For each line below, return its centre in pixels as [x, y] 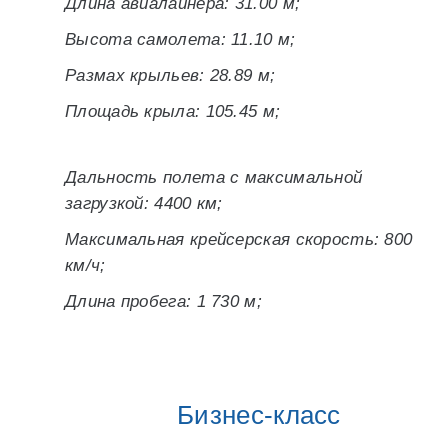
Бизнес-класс [259, 415]
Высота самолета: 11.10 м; [180, 39]
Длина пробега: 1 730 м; [163, 301]
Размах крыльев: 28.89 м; [170, 75]
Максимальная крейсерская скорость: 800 [239, 239]
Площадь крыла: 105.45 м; [173, 111]
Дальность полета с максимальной [214, 177]
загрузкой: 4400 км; [144, 203]
